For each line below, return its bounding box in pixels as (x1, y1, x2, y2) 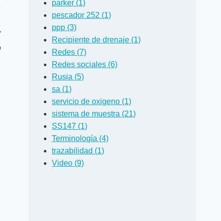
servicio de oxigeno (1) (52, 97, 132, 106)
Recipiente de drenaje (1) (52, 35, 141, 44)
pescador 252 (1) (52, 10, 111, 19)
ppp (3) (52, 23, 77, 32)
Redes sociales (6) (52, 60, 118, 69)
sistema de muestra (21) (52, 109, 136, 118)
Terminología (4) (52, 134, 109, 143)
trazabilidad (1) (52, 146, 105, 155)
